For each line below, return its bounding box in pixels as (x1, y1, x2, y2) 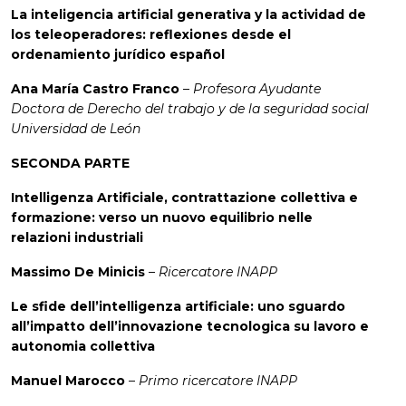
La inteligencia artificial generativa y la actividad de (11, 6, 366, 24)
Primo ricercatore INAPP (139, 372, 297, 390)
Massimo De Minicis (11, 264, 149, 281)
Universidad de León (11, 121, 140, 138)
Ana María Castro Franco (11, 81, 179, 98)
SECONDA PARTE (11, 155, 130, 172)
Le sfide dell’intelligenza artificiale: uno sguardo (11, 298, 345, 315)
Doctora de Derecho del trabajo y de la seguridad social (11, 101, 369, 118)
